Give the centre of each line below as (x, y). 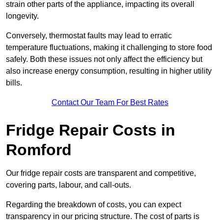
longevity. (22, 16)
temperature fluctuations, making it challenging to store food (109, 48)
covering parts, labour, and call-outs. (69, 185)
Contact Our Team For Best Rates (110, 103)
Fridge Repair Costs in (91, 130)
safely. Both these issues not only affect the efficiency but (104, 59)
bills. (14, 83)
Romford (39, 150)
